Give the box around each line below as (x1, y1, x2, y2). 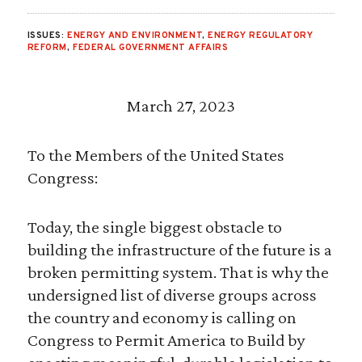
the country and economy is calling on (27, 307, 297, 328)
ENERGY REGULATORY (208, 30, 314, 42)
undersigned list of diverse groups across (27, 284, 317, 305)
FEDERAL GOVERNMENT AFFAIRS (73, 42, 229, 54)
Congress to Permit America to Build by (27, 330, 305, 351)
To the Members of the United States (27, 145, 284, 166)
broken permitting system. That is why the (27, 262, 329, 283)
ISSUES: (27, 30, 67, 42)
